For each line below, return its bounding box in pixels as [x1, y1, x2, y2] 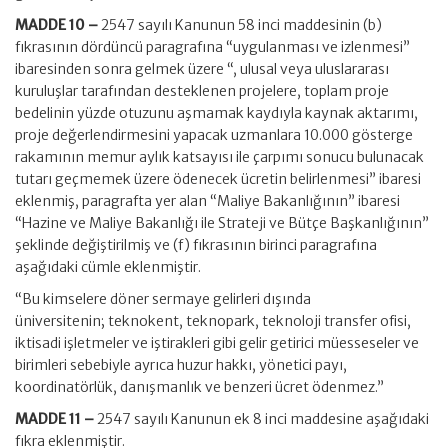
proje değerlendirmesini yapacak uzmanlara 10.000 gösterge [15, 126, 413, 144]
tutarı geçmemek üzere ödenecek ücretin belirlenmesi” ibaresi [15, 170, 421, 188]
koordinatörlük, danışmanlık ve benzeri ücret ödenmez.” [15, 378, 384, 396]
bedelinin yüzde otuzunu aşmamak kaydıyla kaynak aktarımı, [15, 104, 418, 122]
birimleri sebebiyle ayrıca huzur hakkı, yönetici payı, [15, 356, 347, 374]
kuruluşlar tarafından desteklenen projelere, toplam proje [15, 82, 389, 100]
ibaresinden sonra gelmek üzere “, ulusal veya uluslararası [15, 60, 389, 78]
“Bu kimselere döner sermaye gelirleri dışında [15, 290, 311, 308]
